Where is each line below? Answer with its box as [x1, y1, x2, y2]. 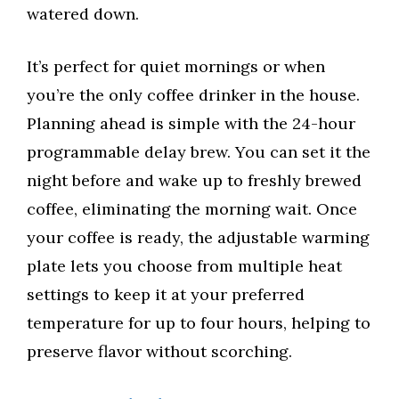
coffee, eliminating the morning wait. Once [27, 198, 357, 219]
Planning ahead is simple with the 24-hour [27, 112, 355, 134]
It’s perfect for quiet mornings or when [27, 55, 325, 77]
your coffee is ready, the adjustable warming [27, 226, 370, 248]
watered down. [27, 3, 139, 24]
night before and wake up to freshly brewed [27, 169, 362, 191]
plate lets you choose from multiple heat [27, 255, 342, 276]
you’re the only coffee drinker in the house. [27, 84, 360, 105]
